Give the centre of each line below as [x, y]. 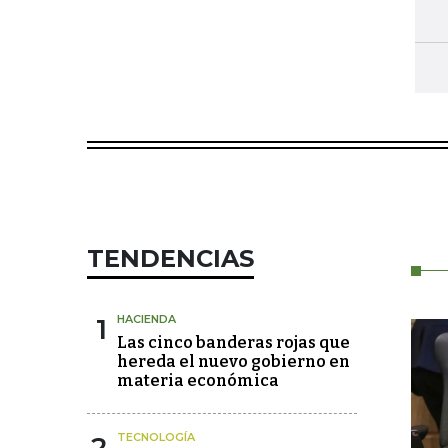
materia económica [198, 380]
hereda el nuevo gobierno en [233, 361]
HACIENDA [146, 319]
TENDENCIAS [170, 258]
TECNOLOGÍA [156, 437]
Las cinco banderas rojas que [233, 342]
